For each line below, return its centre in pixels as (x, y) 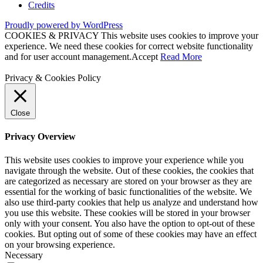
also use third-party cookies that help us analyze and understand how (131, 202)
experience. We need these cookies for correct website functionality (129, 46)
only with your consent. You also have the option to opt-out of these (130, 223)
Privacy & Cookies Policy (53, 78)
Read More (181, 57)
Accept (145, 57)
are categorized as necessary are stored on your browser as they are (128, 181)
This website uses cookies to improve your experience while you (124, 160)
